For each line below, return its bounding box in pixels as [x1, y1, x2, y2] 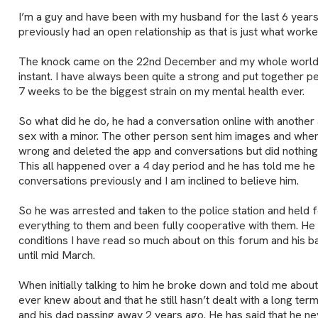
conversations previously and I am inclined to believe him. [18, 172, 299, 188]
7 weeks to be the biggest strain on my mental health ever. [18, 83, 305, 99]
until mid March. [18, 247, 95, 263]
